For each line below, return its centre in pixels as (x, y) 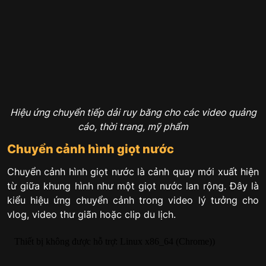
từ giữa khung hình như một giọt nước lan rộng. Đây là (133, 186)
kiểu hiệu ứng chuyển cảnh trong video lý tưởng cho (133, 200)
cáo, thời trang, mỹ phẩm (133, 127)
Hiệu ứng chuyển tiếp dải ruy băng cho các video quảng (133, 113)
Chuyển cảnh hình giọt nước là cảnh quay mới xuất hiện (133, 171)
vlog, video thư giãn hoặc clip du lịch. (91, 214)
